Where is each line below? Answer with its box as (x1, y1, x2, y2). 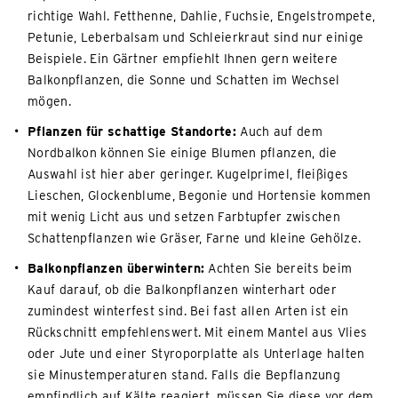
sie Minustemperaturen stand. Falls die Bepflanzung (28, 367, 340, 382)
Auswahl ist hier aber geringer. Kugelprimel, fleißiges (28, 166, 349, 181)
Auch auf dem (235, 123, 322, 139)
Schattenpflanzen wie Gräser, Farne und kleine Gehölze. (28, 230, 362, 245)
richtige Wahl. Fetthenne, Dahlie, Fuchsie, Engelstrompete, (28, 8, 376, 23)
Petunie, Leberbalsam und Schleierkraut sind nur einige (28, 29, 364, 44)
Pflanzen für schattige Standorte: (28, 123, 236, 139)
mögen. (28, 93, 71, 108)
